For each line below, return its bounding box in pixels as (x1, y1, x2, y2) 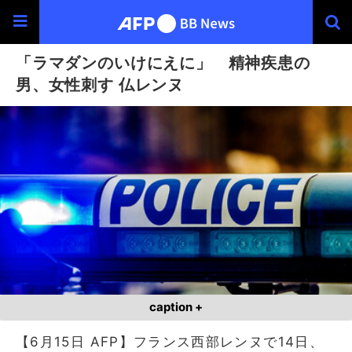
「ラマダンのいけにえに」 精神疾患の (16, 53, 310, 72)
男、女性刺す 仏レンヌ (16, 75, 184, 94)
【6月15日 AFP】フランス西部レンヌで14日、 (16, 333, 324, 350)
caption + (149, 299, 203, 314)
